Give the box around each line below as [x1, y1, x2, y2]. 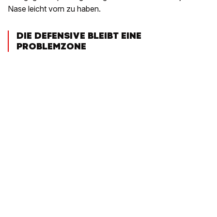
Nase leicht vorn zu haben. [8, 4, 101, 14]
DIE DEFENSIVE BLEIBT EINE [16, 30, 141, 42]
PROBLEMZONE [16, 40, 86, 53]
